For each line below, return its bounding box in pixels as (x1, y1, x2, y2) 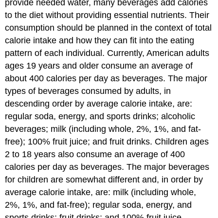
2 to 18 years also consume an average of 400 (5, 149, 185, 159)
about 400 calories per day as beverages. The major (5, 73, 208, 83)
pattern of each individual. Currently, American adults (5, 48, 210, 58)
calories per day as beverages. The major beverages (5, 162, 210, 172)
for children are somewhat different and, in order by (5, 174, 203, 184)
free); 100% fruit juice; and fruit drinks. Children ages (5, 136, 209, 146)
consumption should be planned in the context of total (5, 22, 212, 33)
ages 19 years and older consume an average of (5, 60, 193, 71)
